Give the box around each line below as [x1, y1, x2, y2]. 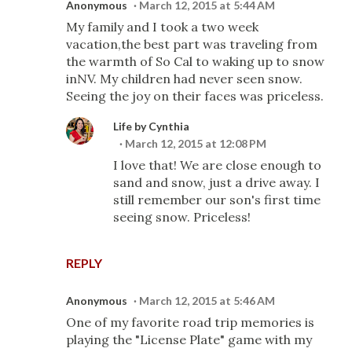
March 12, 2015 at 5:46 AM [139, 294, 275, 307]
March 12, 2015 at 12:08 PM [125, 137, 266, 150]
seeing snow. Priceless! [113, 209, 251, 225]
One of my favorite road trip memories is [66, 314, 314, 330]
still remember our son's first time [113, 192, 321, 207]
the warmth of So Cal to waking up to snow [66, 53, 324, 69]
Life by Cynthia [113, 119, 189, 133]
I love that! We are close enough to [113, 157, 321, 173]
